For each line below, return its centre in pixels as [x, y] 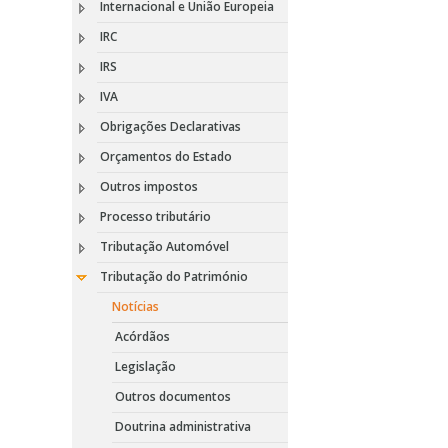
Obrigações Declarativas [170, 126]
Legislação [145, 366]
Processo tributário [155, 216]
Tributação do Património [174, 276]
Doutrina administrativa [183, 426]
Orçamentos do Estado [166, 156]
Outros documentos [173, 396]
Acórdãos [142, 336]
